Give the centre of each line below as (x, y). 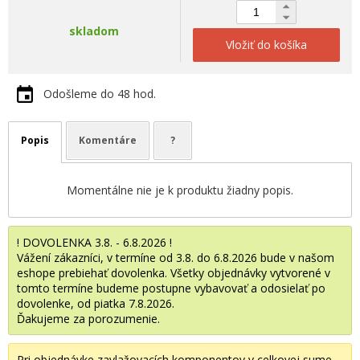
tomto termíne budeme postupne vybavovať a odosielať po (171, 288)
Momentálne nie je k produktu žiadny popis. (180, 190)
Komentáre (108, 140)
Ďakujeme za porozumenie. (88, 319)
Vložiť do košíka (266, 45)
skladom (94, 31)
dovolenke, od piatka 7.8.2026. (96, 303)
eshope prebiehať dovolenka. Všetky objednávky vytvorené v (174, 273)
